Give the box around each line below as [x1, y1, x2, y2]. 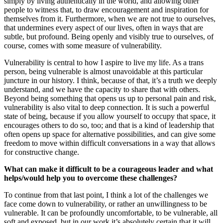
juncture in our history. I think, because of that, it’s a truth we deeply [4, 76, 217, 85]
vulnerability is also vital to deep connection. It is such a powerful [4, 103, 209, 111]
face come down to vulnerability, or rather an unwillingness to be [4, 199, 207, 208]
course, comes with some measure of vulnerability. [4, 41, 162, 50]
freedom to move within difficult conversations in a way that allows [4, 138, 215, 147]
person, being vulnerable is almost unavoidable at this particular [4, 67, 203, 76]
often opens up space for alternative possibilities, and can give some [4, 129, 216, 138]
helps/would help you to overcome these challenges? [4, 173, 177, 182]
